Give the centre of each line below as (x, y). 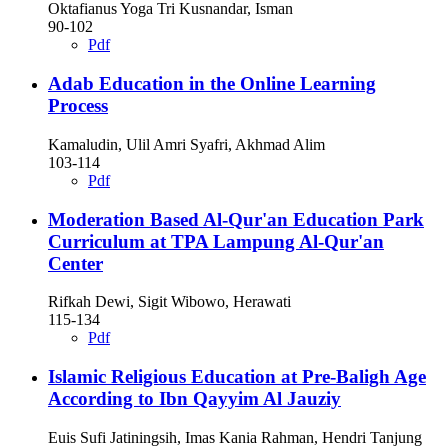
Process (78, 106)
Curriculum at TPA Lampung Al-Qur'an (216, 241)
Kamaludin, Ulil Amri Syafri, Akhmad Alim (186, 144)
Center (75, 263)
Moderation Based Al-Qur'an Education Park (236, 219)
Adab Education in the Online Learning (212, 84)
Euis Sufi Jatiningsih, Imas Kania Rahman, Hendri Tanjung (235, 437)
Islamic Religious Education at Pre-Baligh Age (237, 377)
